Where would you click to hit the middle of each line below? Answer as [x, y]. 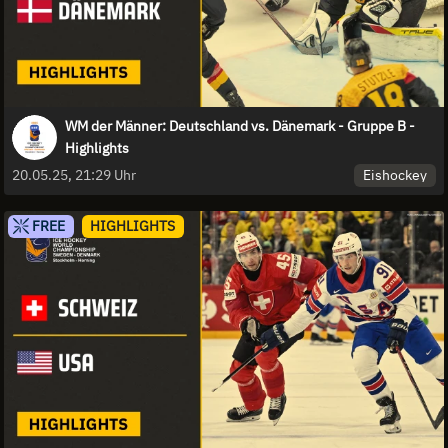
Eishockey [395, 175]
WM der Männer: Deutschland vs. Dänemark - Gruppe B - [240, 126]
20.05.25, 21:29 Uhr [74, 175]
